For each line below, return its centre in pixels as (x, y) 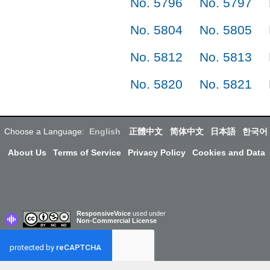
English (105, 131)
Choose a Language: (44, 131)
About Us (27, 152)
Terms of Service (87, 152)
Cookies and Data (229, 152)
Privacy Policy (156, 152)
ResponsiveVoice (104, 213)
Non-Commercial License (117, 220)
